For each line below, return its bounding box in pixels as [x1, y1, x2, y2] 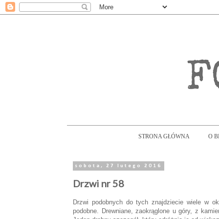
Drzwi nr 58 [73, 177, 124, 189]
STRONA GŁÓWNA [138, 133, 190, 140]
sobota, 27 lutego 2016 [75, 163, 162, 169]
